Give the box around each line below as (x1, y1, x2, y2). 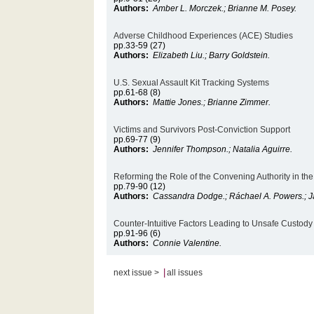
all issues (167, 268, 203, 278)
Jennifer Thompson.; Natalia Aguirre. (153, 144, 293, 154)
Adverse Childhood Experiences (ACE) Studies (114, 31, 294, 41)
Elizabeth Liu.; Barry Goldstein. (153, 50, 271, 60)
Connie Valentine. (153, 238, 222, 248)
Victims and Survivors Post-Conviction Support (114, 125, 291, 135)
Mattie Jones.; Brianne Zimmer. (153, 97, 271, 107)
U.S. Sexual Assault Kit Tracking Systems (114, 78, 270, 88)
